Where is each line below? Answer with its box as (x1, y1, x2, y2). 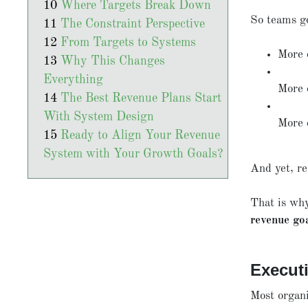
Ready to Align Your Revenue (60, 129, 220, 142)
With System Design (43, 110, 154, 124)
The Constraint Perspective (60, 17, 205, 31)
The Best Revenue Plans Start (60, 91, 221, 105)
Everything (43, 73, 103, 87)
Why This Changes (60, 54, 165, 68)
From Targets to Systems (60, 36, 196, 49)
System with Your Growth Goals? (43, 147, 223, 161)
